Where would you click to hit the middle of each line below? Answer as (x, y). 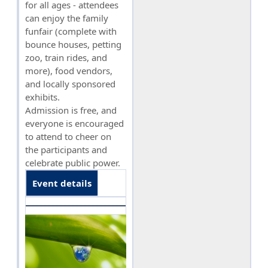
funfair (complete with (71, 31)
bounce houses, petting (73, 45)
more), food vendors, (69, 71)
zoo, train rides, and (66, 58)
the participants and (66, 150)
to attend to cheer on (68, 137)
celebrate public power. (73, 163)
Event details (62, 183)
